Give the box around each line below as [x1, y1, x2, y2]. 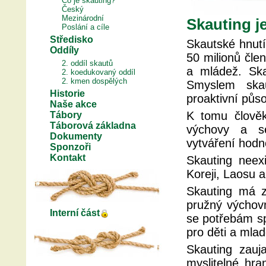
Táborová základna [50, 121, 136, 131]
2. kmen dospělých [62, 77, 127, 85]
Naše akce [50, 99, 97, 109]
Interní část [50, 208, 100, 218]
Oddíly [50, 45, 79, 55]
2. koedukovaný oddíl [62, 68, 135, 77]
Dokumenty [50, 131, 102, 141]
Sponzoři [50, 142, 91, 152]
